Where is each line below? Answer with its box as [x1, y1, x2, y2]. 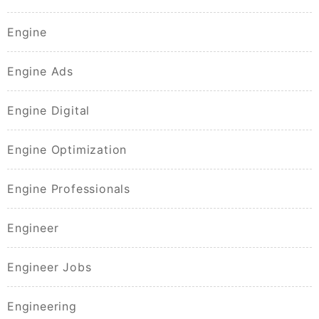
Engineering [7, 299, 77, 314]
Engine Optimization [7, 142, 127, 157]
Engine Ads [7, 64, 73, 79]
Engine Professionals [7, 182, 130, 197]
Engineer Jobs [7, 260, 92, 275]
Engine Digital [7, 103, 90, 118]
